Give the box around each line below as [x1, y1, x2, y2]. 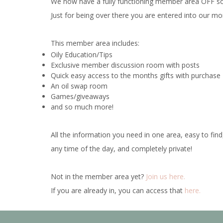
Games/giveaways [51, 91, 110, 101]
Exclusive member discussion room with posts [51, 60, 200, 70]
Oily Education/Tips [51, 49, 112, 59]
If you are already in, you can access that [51, 185, 185, 195]
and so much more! [51, 102, 113, 111]
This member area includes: [51, 38, 139, 48]
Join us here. [146, 171, 185, 181]
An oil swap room [51, 81, 108, 91]
